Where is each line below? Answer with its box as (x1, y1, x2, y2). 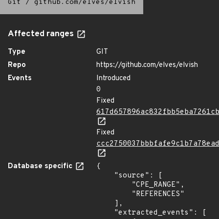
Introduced (96, 74, 131, 83)
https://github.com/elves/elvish (96, 61, 198, 70)
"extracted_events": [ (96, 208, 114, 218)
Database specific (8, 162, 74, 171)
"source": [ (96, 171, 114, 180)
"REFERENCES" (96, 190, 131, 199)
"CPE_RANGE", (96, 180, 131, 190)
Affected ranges (8, 29, 76, 40)
